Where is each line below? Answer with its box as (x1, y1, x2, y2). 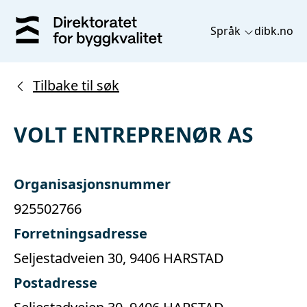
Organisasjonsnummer (14, 174, 171, 193)
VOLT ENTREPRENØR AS (14, 120, 254, 149)
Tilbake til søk (33, 75, 119, 95)
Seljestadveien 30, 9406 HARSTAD (14, 248, 224, 267)
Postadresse (14, 273, 97, 292)
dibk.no (254, 23, 293, 39)
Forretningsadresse (14, 223, 147, 243)
